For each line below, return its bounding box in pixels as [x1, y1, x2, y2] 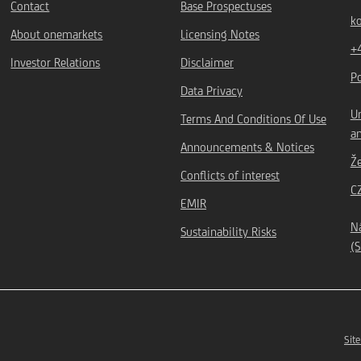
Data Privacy [180, 84, 243, 98]
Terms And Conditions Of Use [180, 112, 327, 126]
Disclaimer [180, 56, 234, 69]
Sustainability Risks [180, 225, 277, 239]
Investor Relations [10, 56, 101, 69]
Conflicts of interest [180, 168, 280, 182]
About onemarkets [10, 27, 103, 41]
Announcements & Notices [180, 140, 315, 154]
